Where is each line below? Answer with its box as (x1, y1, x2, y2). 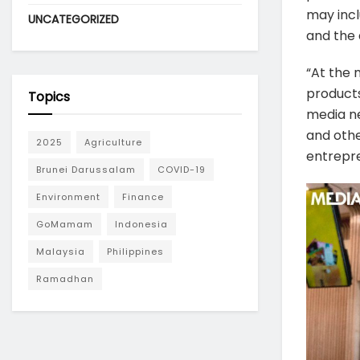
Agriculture (84, 135, 142, 149)
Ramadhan (36, 272, 94, 285)
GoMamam (36, 217, 93, 231)
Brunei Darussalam (36, 162, 136, 176)
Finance (122, 190, 164, 203)
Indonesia (115, 217, 168, 231)
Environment (36, 190, 100, 203)
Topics (28, 87, 70, 106)
